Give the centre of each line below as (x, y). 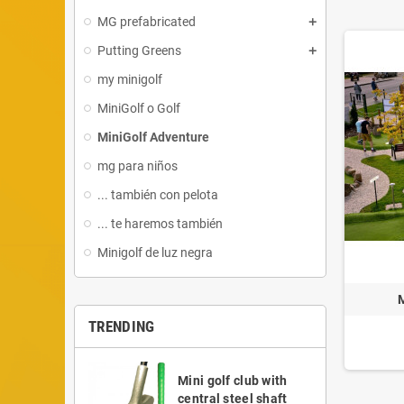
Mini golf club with (233, 381)
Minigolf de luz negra (155, 252)
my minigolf (130, 79)
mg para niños (138, 166)
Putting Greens (139, 50)
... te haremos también (160, 224)
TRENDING (122, 326)
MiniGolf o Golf (139, 108)
